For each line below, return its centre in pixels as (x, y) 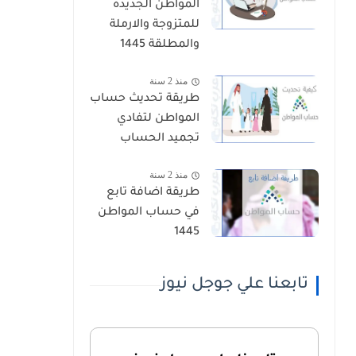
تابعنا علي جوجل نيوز (234, 285)
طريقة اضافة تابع (153, 193)
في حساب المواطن (149, 213)
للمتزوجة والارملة (155, 25)
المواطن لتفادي (158, 119)
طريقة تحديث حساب (145, 99)
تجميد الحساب (160, 139)
